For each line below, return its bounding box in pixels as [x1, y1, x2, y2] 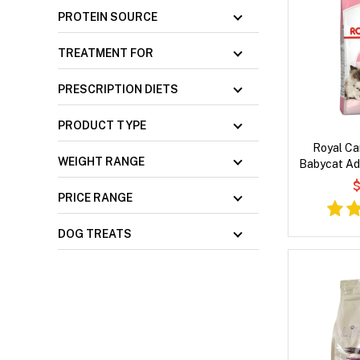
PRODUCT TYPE [58, 119, 146, 133]
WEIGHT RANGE [58, 155, 145, 169]
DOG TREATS [58, 227, 132, 241]
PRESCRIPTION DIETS [58, 83, 178, 96]
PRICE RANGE [58, 191, 133, 205]
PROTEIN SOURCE [58, 10, 157, 24]
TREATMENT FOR [58, 47, 153, 60]
